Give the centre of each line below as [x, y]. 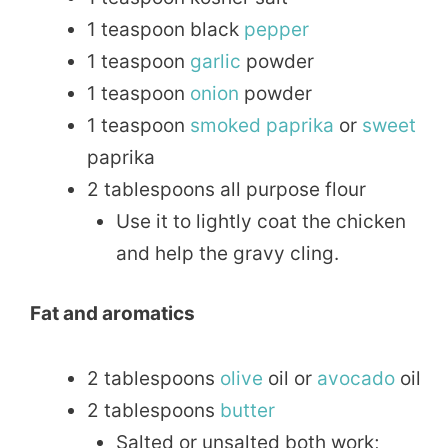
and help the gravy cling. [227, 253]
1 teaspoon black [165, 29]
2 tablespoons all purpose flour [226, 189]
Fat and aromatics [112, 314]
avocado [356, 378]
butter [247, 410]
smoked [225, 125]
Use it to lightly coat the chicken [260, 221]
